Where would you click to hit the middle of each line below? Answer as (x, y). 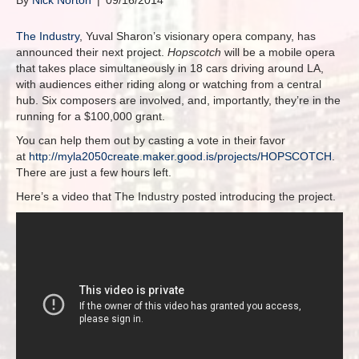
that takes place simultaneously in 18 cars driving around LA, (170, 68)
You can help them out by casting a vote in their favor (151, 140)
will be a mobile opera (278, 52)
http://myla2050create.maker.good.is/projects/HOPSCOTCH (180, 156)
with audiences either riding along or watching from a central (169, 84)
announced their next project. (92, 52)
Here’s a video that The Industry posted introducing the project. (176, 196)
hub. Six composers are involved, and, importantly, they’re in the (178, 100)
